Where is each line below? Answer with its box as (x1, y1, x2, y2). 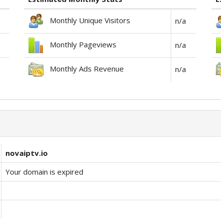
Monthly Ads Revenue (44, 64, 124, 74)
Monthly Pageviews (44, 39, 117, 50)
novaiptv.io (5, 148, 48, 158)
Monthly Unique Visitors (44, 15, 131, 26)
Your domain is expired (5, 167, 83, 177)
